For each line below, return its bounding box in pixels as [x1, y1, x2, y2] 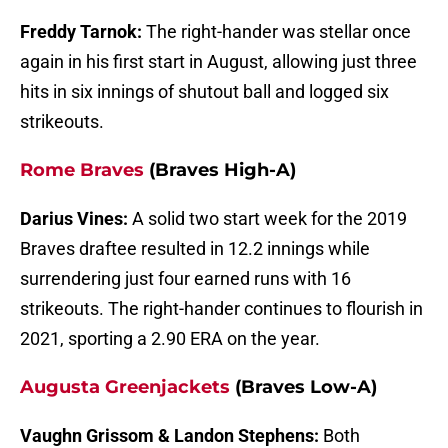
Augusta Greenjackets [20, 376, 230, 399]
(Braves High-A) [144, 159, 296, 182]
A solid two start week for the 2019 [132, 208, 407, 230]
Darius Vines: [20, 208, 132, 230]
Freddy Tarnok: [20, 21, 146, 43]
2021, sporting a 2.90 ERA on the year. [20, 328, 320, 350]
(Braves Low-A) [230, 376, 377, 399]
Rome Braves [20, 159, 144, 182]
